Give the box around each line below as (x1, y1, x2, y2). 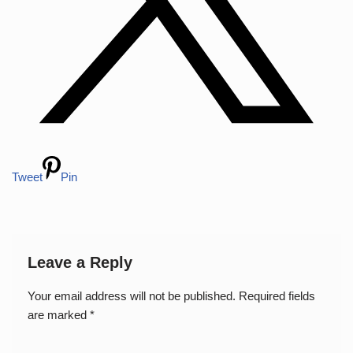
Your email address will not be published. (28, 289, 236, 303)
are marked (28, 308, 90, 321)
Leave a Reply (28, 254, 132, 271)
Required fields (239, 289, 315, 303)
